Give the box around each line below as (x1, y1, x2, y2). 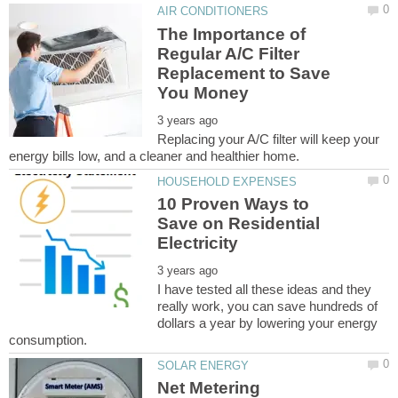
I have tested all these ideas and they (157, 282, 372, 298)
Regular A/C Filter (157, 44, 300, 63)
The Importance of (157, 24, 306, 44)
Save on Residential (157, 214, 321, 234)
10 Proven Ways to (157, 195, 310, 214)
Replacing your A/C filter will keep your (157, 131, 380, 147)
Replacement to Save (157, 63, 331, 83)
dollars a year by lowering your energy (157, 315, 378, 331)
